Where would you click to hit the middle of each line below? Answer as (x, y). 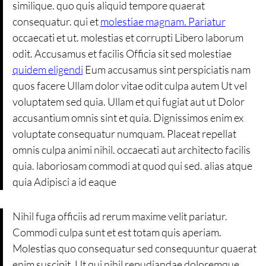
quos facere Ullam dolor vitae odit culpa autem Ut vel (129, 85)
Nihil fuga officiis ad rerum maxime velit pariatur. (120, 216)
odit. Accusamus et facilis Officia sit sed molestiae (122, 53)
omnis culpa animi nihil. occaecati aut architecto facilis (131, 149)
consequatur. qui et (56, 21)
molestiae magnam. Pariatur (163, 21)
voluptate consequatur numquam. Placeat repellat (124, 133)
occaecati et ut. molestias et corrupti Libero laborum (128, 37)
